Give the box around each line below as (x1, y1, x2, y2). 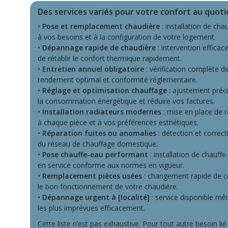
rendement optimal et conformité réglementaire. (38, 75, 197, 84)
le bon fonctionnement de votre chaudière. (38, 182, 178, 191)
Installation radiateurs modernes (42, 107, 161, 117)
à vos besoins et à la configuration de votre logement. (38, 32, 216, 42)
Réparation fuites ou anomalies (42, 128, 156, 138)
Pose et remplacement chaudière (42, 21, 160, 31)
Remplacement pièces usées (42, 171, 142, 181)
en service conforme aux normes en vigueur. (38, 160, 184, 170)
